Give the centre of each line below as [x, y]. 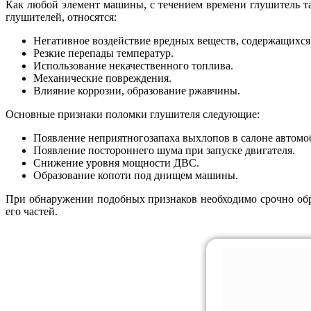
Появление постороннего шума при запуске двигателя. [164, 150]
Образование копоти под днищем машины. [136, 175]
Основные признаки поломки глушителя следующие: [133, 114]
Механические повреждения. [102, 78]
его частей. [32, 211]
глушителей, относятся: [61, 17]
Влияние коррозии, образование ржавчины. [137, 90]
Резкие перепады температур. [103, 53]
